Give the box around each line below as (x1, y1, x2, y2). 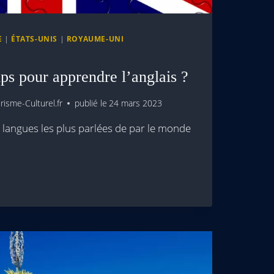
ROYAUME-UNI (66, 33, 124, 43)
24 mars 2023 (109, 97, 163, 109)
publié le (75, 97, 108, 109)
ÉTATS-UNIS (11, 33, 58, 43)
